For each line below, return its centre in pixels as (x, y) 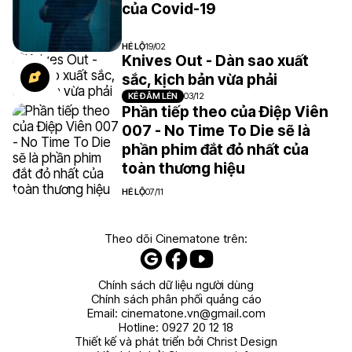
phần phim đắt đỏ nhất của (215, 150)
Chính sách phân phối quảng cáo (176, 299)
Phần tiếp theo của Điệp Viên (225, 112)
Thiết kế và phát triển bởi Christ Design (176, 342)
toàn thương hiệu (183, 169)
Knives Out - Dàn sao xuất (215, 61)
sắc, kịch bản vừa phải (199, 80)
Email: (104, 313)
